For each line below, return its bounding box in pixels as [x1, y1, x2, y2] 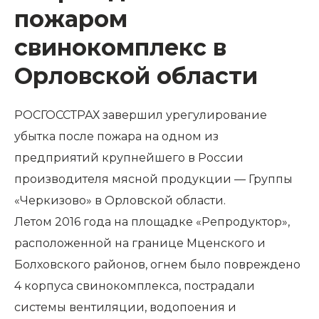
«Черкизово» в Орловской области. [14, 194, 226, 207]
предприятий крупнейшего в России [14, 151, 244, 164]
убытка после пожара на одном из [14, 130, 219, 143]
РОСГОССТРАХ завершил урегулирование [14, 108, 267, 122]
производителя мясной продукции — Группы [14, 172, 293, 186]
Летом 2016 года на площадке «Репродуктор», [14, 215, 290, 229]
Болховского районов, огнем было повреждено [14, 258, 300, 271]
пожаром [14, 5, 127, 33]
